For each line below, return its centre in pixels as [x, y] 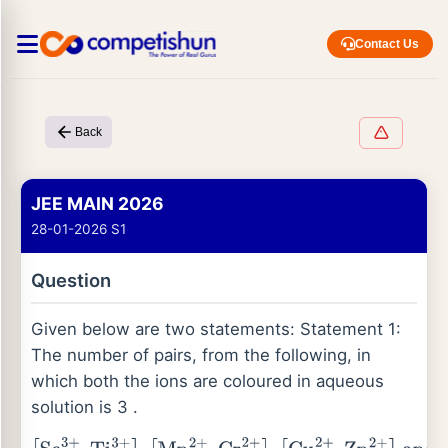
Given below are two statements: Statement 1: [216, 329]
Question [71, 280]
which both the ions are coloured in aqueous [207, 381]
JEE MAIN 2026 [97, 203]
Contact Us [387, 44]
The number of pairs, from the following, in [201, 355]
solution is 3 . [84, 407]
